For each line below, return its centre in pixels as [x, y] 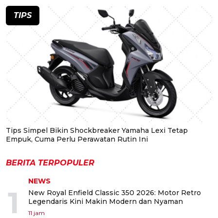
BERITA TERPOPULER [50, 163]
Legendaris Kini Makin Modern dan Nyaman [106, 201]
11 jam [36, 213]
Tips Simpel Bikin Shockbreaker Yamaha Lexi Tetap [97, 130]
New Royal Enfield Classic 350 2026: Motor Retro [115, 192]
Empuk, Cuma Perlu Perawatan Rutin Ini [77, 139]
